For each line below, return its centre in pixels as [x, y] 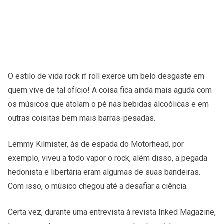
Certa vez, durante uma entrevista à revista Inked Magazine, [112, 212]
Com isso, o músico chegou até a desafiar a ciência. [98, 186]
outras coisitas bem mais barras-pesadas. [82, 118]
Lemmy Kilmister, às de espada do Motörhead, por [96, 144]
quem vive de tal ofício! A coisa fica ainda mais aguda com [110, 90]
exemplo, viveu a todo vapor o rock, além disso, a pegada [108, 158]
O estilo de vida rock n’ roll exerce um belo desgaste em [106, 76]
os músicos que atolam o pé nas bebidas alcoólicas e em [108, 104]
